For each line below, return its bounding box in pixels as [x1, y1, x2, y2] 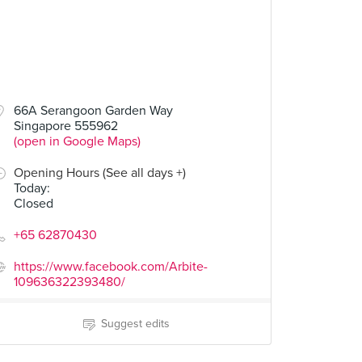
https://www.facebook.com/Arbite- [14, 259, 208, 275]
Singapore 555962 [14, 118, 118, 134]
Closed [14, 196, 53, 212]
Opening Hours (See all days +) [14, 165, 186, 181]
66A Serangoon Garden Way [14, 103, 173, 119]
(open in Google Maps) [14, 133, 141, 149]
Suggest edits [100, 317, 170, 330]
